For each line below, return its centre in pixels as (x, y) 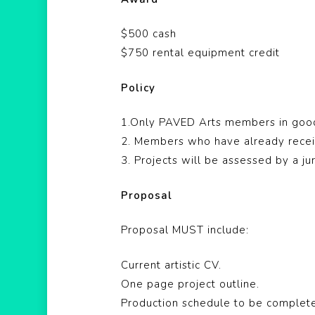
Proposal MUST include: (185, 230)
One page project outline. (190, 284)
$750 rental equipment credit (200, 53)
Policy (138, 88)
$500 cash (149, 34)
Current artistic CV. (171, 265)
